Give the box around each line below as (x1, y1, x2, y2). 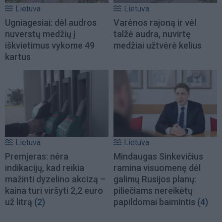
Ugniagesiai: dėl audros (5, 17, 97, 28)
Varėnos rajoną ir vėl (113, 17, 196, 28)
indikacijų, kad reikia (5, 162, 84, 173)
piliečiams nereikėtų (113, 185, 193, 196)
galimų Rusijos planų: (113, 173, 196, 184)
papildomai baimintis (113, 196, 195, 207)
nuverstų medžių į (5, 29, 76, 40)
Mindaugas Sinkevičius (113, 151, 203, 162)
